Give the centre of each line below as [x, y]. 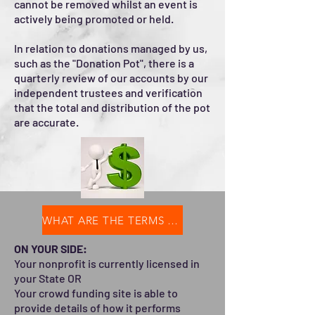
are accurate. [46, 122]
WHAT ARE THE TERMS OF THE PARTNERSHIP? [173, 220]
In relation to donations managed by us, [111, 48]
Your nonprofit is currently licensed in [107, 263]
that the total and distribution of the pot [112, 107]
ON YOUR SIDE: [51, 249]
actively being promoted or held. [94, 19]
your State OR [48, 278]
